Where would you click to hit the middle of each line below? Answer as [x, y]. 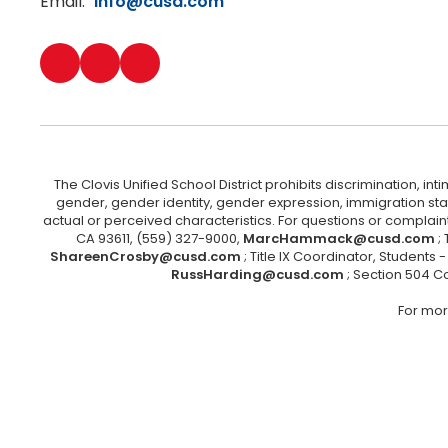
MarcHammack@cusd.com [338, 238]
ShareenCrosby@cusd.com [145, 256]
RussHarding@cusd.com [257, 274]
